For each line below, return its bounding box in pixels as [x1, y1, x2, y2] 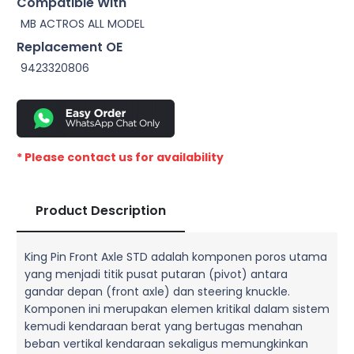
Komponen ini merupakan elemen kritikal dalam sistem [24, 300, 330, 317]
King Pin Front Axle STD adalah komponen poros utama [24, 248, 327, 265]
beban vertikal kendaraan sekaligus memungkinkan [24, 335, 308, 352]
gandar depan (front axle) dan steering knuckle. [24, 283, 290, 299]
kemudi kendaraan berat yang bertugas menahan [24, 318, 303, 334]
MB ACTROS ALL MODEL [21, 15, 145, 32]
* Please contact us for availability [17, 149, 224, 165]
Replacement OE [17, 37, 122, 56]
